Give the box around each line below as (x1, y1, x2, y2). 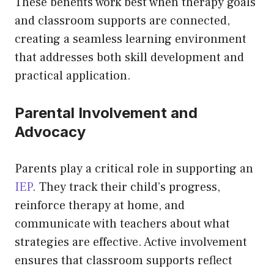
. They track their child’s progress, (32, 179, 220, 195)
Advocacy (15, 122, 89, 141)
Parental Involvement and (15, 103, 198, 122)
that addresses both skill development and (15, 49, 244, 65)
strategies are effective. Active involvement (15, 234, 247, 250)
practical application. (15, 67, 131, 84)
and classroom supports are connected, (15, 12, 230, 29)
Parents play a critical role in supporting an (15, 160, 253, 177)
